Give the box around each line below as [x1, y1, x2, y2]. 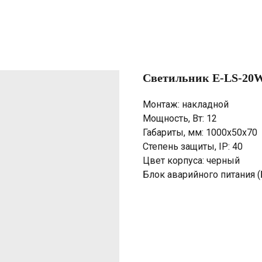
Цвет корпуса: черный [143, 155, 240, 166]
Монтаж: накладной [143, 99, 229, 110]
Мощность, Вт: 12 [143, 113, 217, 124]
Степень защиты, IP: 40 [143, 141, 243, 152]
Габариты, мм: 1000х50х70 [143, 127, 257, 138]
